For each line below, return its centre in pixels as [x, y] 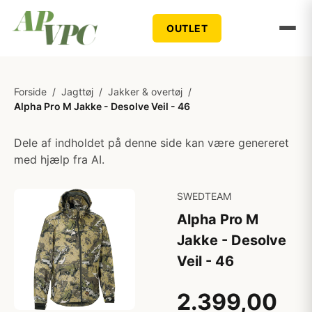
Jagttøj [77, 92]
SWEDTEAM [204, 196]
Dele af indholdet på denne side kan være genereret [151, 143]
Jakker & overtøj [145, 92]
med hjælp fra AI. [59, 159]
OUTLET [187, 28]
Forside [30, 92]
